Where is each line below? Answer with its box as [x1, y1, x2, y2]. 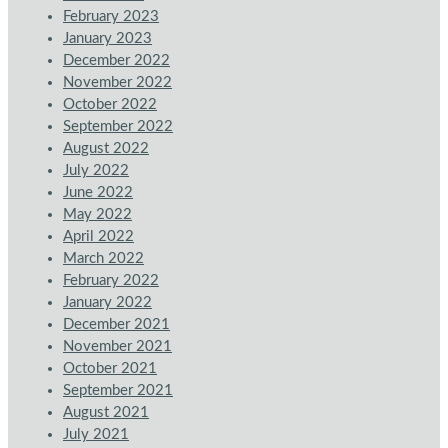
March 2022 [63, 251, 144, 267]
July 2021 [63, 427, 129, 443]
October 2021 [63, 361, 157, 377]
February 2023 [63, 9, 159, 25]
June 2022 [63, 185, 133, 201]
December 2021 [63, 317, 170, 333]
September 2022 [63, 119, 173, 135]
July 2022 [63, 163, 129, 179]
